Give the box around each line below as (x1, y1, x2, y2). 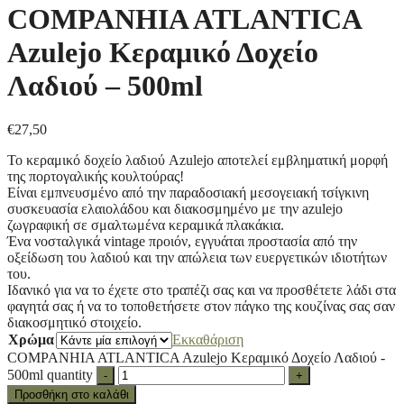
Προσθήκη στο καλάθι (14, 388, 129, 402)
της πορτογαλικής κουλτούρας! (7, 169, 184, 185)
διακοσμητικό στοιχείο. (7, 315, 142, 331)
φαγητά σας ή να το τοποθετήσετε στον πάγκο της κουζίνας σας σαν (7, 298, 395, 315)
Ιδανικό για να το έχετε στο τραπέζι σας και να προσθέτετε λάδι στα (7, 282, 396, 298)
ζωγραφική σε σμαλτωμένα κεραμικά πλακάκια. (7, 217, 284, 234)
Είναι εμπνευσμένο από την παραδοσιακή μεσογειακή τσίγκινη (7, 185, 369, 201)
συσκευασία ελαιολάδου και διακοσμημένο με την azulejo (7, 201, 343, 217)
